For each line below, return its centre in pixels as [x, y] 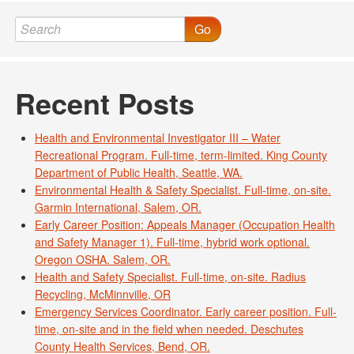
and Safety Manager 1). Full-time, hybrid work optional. [172, 242]
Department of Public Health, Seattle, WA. [139, 173]
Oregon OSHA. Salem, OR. [103, 260]
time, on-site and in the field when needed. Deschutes [169, 329]
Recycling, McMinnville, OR [103, 294]
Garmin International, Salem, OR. [118, 207]
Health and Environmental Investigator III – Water [158, 138]
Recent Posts [105, 103]
